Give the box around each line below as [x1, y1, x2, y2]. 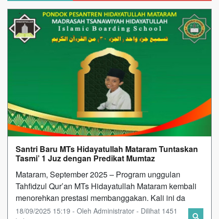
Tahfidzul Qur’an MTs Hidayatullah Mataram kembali [16, 180, 197, 192]
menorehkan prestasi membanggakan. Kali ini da [16, 192, 185, 203]
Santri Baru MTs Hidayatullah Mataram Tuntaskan [16, 143, 198, 154]
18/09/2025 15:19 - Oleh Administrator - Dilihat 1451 [16, 205, 177, 216]
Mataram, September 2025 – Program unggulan [16, 168, 180, 180]
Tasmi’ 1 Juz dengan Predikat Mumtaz [16, 152, 155, 164]
